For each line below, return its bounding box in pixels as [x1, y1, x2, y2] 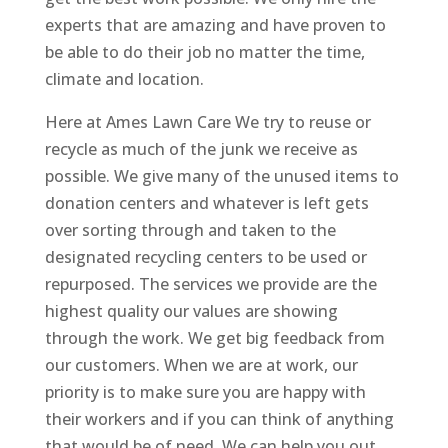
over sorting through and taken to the [44, 218, 336, 241]
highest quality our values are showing [44, 299, 338, 322]
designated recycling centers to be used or [44, 245, 367, 268]
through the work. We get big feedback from [44, 326, 385, 349]
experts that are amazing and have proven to [44, 13, 386, 36]
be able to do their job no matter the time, [44, 40, 365, 63]
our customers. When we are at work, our [44, 353, 358, 376]
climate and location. [44, 67, 204, 90]
